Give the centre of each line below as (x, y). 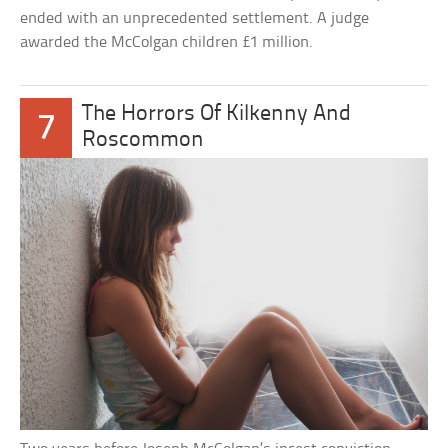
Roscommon (143, 140)
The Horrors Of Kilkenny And (217, 114)
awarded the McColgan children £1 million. (167, 42)
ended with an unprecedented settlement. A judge (195, 18)
